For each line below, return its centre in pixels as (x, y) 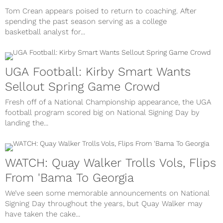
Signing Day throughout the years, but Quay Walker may (104, 204)
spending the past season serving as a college (86, 22)
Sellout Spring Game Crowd (83, 87)
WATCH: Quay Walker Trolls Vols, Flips (111, 163)
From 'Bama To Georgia (69, 178)
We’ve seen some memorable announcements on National (107, 193)
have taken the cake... (43, 214)
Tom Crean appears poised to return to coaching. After (101, 11)
